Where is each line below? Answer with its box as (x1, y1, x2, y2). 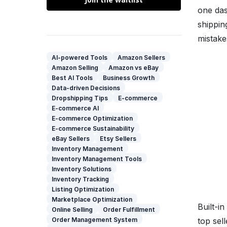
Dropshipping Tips (52, 94, 108, 102)
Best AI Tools (52, 74, 93, 82)
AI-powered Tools (52, 54, 107, 61)
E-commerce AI (52, 104, 99, 112)
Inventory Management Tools (52, 155, 142, 163)
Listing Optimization (52, 185, 114, 193)
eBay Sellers (52, 135, 90, 142)
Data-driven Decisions (52, 84, 120, 92)
